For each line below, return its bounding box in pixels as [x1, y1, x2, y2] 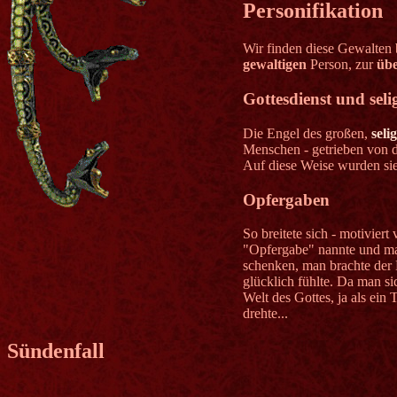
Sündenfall [7, 339, 105, 363]
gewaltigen [242, 57, 307, 73]
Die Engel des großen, [242, 125, 371, 141]
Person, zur [306, 57, 377, 73]
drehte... [242, 306, 288, 322]
